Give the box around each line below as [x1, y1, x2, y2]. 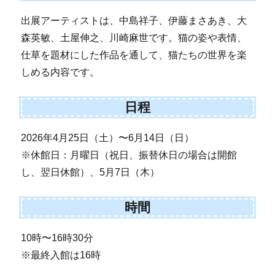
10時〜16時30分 [21, 232, 94, 243]
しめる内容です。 [21, 66, 100, 77]
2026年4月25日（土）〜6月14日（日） [21, 132, 195, 143]
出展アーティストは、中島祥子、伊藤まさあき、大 [21, 15, 247, 26]
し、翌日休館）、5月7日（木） [21, 166, 160, 177]
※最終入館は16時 [21, 249, 101, 260]
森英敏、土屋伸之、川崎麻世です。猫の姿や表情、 [21, 32, 247, 43]
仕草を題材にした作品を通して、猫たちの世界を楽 [21, 49, 247, 60]
